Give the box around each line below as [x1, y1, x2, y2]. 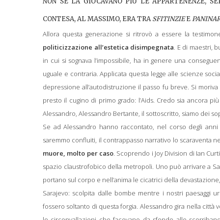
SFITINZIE [152, 14, 185, 23]
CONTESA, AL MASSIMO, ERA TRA [43, 14, 152, 23]
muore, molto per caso [43, 148, 113, 158]
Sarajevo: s [43, 188, 76, 197]
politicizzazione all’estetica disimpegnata [43, 42, 174, 52]
